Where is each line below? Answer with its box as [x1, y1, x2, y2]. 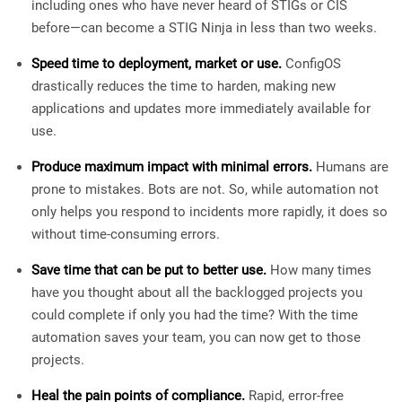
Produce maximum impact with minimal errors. [31, 159, 312, 175]
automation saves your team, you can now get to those [31, 329, 361, 345]
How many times [267, 262, 371, 278]
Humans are [312, 159, 389, 175]
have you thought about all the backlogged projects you [31, 284, 363, 301]
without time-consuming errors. [31, 226, 220, 242]
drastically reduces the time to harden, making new [31, 78, 336, 94]
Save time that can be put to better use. [31, 262, 267, 278]
